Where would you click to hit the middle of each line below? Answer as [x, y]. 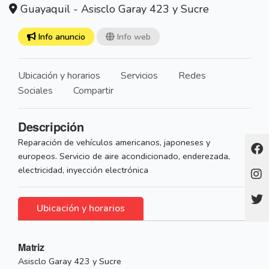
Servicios [139, 76]
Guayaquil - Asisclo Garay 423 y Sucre [113, 9]
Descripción [51, 127]
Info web [132, 37]
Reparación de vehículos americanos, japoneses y [114, 143]
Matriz [31, 247]
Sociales [35, 91]
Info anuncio [60, 37]
